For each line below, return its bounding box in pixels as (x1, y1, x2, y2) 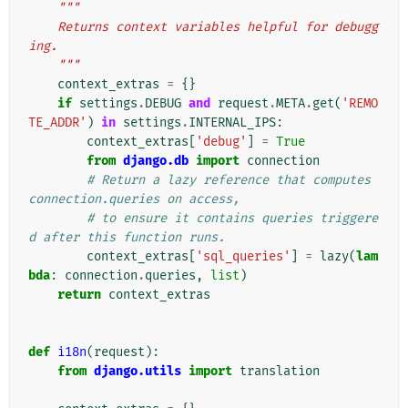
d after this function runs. (28, 229, 225, 246)
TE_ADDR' (28, 115, 87, 131)
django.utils (94, 363, 181, 380)
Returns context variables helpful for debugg (28, 19, 57, 36)
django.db (123, 153, 189, 169)
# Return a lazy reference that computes (87, 172, 371, 189)
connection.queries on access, (28, 191, 240, 208)
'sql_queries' (196, 249, 291, 265)
